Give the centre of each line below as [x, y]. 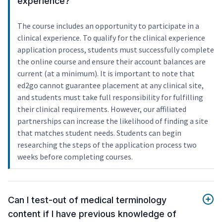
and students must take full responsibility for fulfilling [110, 97]
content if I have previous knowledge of [92, 214]
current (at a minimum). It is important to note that [106, 74]
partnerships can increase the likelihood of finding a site [113, 121]
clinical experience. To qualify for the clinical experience [111, 38]
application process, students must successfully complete [116, 50]
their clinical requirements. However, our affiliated [102, 109]
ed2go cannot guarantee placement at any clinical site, [111, 85]
